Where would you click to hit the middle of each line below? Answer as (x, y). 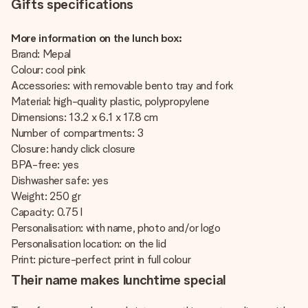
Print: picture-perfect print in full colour (101, 260)
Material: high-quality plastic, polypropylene (110, 101)
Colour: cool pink (48, 70)
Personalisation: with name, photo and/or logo (116, 228)
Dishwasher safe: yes (60, 180)
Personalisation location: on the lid (89, 244)
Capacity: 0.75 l (47, 212)
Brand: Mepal (41, 54)
